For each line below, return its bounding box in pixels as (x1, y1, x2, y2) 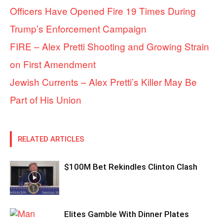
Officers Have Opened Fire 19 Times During (10, 3, 196, 17)
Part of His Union (10, 92, 81, 106)
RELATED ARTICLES (18, 134, 84, 144)
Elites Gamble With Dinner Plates (64, 209, 189, 219)
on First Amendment (10, 57, 96, 71)
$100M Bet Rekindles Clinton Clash (64, 161, 197, 172)
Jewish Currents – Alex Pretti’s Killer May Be (10, 74, 197, 88)
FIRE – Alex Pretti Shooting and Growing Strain (10, 39, 209, 53)
